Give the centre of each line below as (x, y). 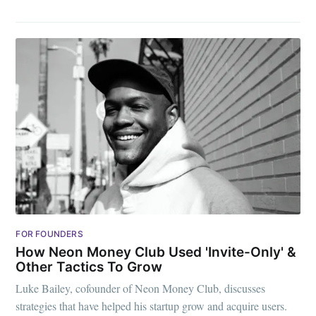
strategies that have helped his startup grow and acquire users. (152, 306)
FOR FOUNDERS (49, 234)
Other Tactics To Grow (89, 267)
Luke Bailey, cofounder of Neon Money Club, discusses (141, 288)
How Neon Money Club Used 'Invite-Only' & (156, 252)
